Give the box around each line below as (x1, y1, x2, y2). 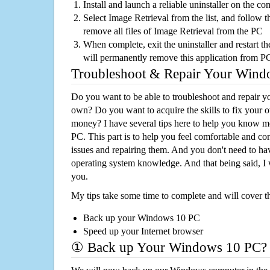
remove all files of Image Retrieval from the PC (83, 26, 263, 37)
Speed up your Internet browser (83, 226, 203, 237)
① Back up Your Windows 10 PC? (71, 240, 267, 256)
